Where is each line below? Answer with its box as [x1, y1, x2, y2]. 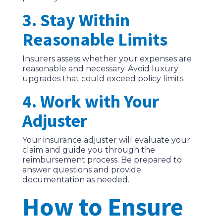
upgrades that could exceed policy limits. [22, 74, 185, 84]
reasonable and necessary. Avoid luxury [22, 64, 178, 74]
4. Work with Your [22, 90, 159, 113]
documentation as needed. [22, 175, 129, 185]
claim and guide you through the [22, 145, 155, 155]
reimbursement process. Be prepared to [22, 155, 182, 165]
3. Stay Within [22, 9, 130, 32]
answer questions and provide [22, 165, 141, 175]
